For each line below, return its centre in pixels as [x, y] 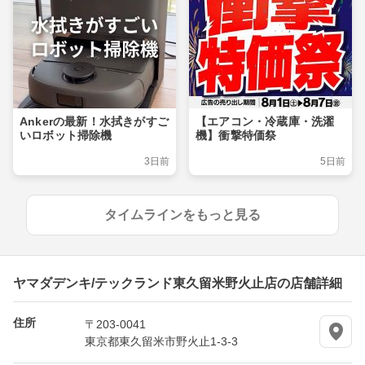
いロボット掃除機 [66, 136]
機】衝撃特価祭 [236, 136]
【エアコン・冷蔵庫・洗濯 [265, 122]
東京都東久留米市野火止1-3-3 [161, 341]
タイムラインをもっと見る [182, 215]
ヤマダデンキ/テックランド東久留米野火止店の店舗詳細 [178, 282]
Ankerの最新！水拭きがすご [94, 122]
